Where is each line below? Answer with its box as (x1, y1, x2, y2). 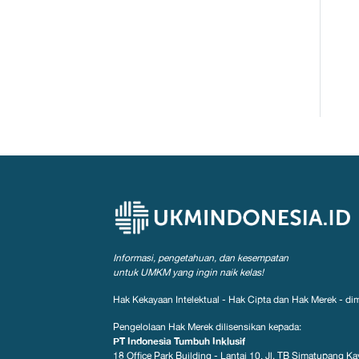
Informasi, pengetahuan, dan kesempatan (112, 252, 288, 264)
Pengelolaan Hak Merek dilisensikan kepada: (112, 321, 301, 333)
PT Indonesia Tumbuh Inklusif (112, 335, 245, 348)
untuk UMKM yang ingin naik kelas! (112, 267, 264, 279)
